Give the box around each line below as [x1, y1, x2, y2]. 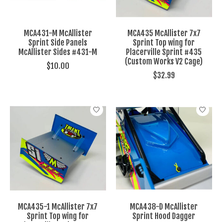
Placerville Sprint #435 [126, 47, 202, 57]
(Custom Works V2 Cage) [125, 56, 203, 67]
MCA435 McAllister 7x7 [127, 28, 201, 39]
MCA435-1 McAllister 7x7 [18, 202, 98, 212]
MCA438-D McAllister [130, 202, 198, 212]
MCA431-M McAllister [23, 28, 92, 39]
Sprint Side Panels [28, 38, 88, 48]
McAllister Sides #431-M [18, 47, 98, 57]
